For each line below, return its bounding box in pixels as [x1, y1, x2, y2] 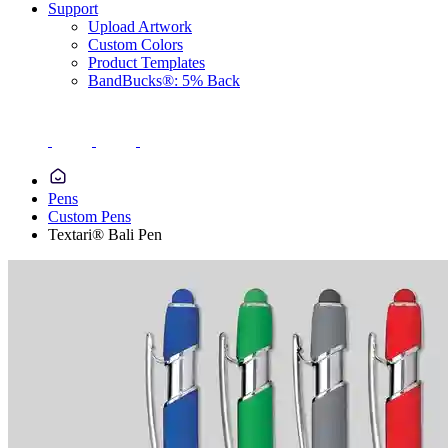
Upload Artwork [88, 18, 192, 35]
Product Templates [88, 54, 205, 71]
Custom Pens [48, 208, 131, 225]
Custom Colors [88, 36, 183, 53]
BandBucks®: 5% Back [88, 72, 240, 89]
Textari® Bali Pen [48, 226, 162, 243]
